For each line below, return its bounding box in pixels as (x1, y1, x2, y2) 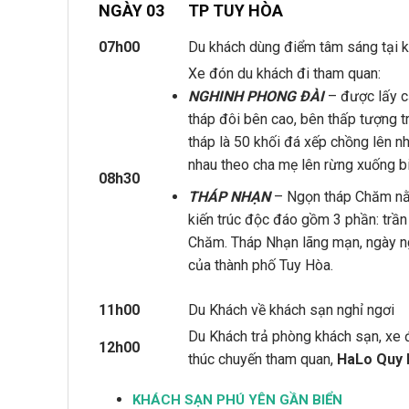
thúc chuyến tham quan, (188, 351, 337, 369)
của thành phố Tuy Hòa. (188, 257, 333, 275)
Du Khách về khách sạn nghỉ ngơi (188, 301, 394, 320)
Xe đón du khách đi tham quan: (188, 65, 381, 83)
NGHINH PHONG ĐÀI (188, 88, 324, 106)
